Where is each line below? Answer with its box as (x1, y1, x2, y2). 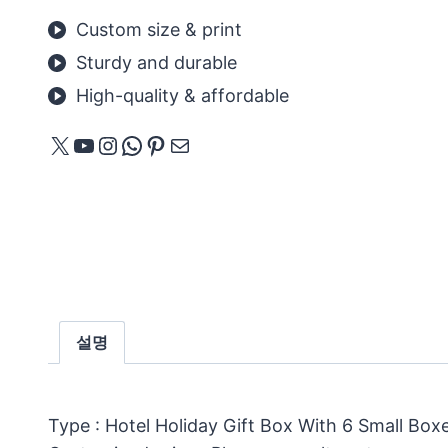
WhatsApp (119, 129, 238, 159)
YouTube (71, 129, 168, 159)
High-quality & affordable (76, 85, 289, 106)
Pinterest (143, 129, 246, 159)
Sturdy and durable (76, 52, 237, 73)
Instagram (95, 129, 210, 159)
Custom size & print (76, 19, 242, 40)
